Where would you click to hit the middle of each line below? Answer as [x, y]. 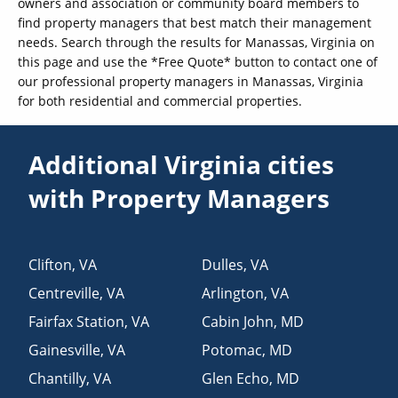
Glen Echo [235, 378]
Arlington [232, 293]
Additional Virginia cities [182, 164]
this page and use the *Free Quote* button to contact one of [198, 61]
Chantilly [58, 378]
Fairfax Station [77, 321]
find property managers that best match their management [195, 22]
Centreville [64, 293]
